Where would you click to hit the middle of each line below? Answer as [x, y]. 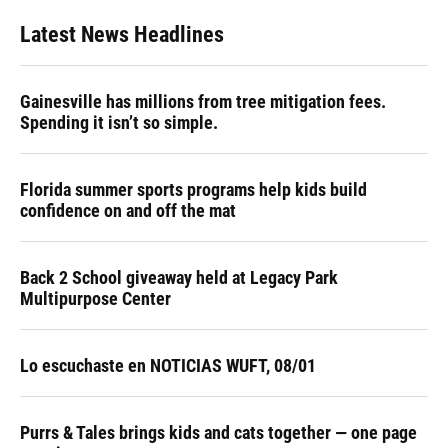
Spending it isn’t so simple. [119, 122]
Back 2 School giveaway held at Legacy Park [179, 277]
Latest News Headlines [122, 34]
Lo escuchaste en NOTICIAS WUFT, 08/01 [168, 365]
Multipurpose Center [95, 298]
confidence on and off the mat [128, 210]
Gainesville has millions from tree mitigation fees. [203, 101]
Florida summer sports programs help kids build [193, 189]
